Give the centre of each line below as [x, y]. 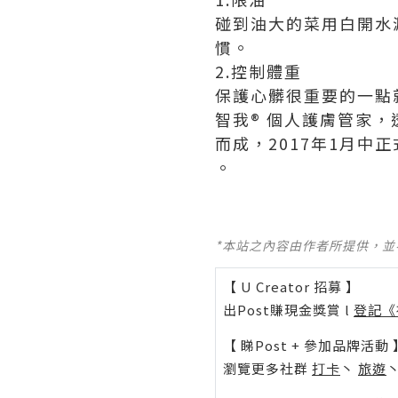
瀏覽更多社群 [267, 368]
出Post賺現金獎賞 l [288, 310]
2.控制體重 [259, 71]
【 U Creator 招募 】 [291, 287]
